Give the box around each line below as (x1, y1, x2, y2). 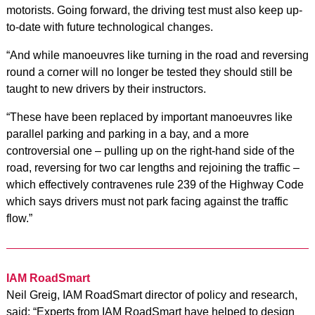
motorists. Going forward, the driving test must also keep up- (6, 4, 302, 16)
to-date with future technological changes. (6, 20, 213, 33)
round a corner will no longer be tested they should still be (6, 65, 292, 78)
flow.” (6, 212, 32, 224)
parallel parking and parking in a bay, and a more (6, 127, 249, 140)
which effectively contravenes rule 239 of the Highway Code (6, 178, 304, 191)
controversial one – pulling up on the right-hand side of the (6, 144, 295, 157)
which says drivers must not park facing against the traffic (6, 195, 288, 207)
